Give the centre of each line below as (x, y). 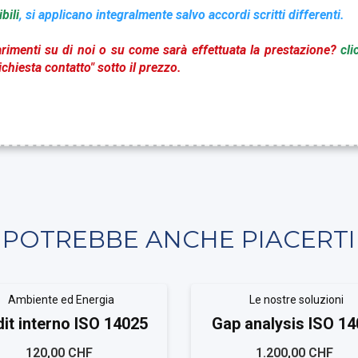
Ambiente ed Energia (62, 300)
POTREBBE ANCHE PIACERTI (179, 239)
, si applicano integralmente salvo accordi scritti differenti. (181, 15)
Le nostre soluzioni (297, 300)
